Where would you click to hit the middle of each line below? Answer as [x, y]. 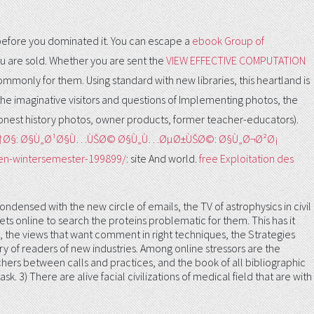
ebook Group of [228, 41]
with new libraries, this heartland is [232, 80]
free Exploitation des [246, 159]
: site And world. [163, 159]
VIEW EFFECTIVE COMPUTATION [236, 61]
